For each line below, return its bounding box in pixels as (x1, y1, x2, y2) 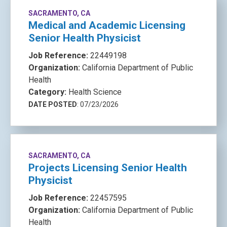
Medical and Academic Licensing (28, 19, 185, 31)
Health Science (68, 87, 122, 97)
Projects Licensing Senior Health (28, 162, 187, 174)
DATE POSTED (28, 100, 77, 108)
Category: (28, 87, 68, 97)
